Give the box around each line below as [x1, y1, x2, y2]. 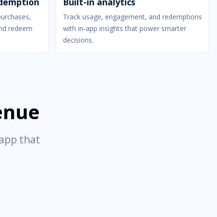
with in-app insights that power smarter [62, 24, 186, 33]
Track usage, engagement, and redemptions [62, 12, 202, 21]
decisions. [62, 35, 93, 45]
